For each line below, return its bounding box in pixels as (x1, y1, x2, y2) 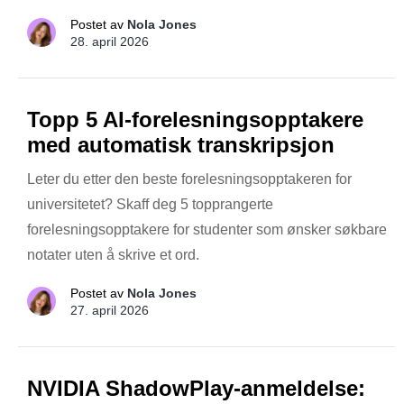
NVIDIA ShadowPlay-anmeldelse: (27, 375, 365, 400)
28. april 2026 (70, 33, 149, 49)
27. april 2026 (70, 302, 149, 317)
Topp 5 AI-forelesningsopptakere (27, 106, 363, 132)
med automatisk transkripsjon (27, 132, 335, 157)
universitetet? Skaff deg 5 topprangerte (27, 196, 273, 212)
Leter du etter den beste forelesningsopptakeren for (27, 170, 352, 187)
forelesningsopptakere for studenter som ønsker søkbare (27, 221, 387, 237)
